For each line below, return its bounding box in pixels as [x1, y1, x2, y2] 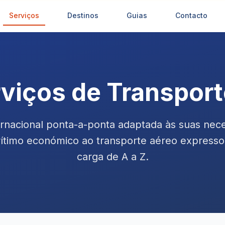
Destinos [67, 11, 98, 20]
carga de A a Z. [76, 151, 149, 163]
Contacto [175, 11, 207, 20]
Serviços [9, 11, 39, 20]
